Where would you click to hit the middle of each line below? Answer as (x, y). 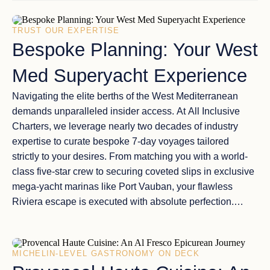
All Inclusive (214, 111)
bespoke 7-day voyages (144, 141)
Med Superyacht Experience (130, 76)
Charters (30, 126)
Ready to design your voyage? (77, 217)
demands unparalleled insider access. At (100, 111)
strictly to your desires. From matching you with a (117, 156)
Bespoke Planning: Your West (135, 50)
